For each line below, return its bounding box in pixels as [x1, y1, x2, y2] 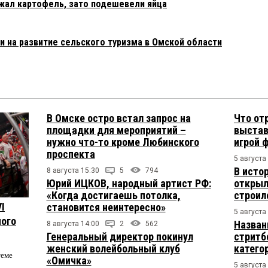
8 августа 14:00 [46, 220, 99, 229]
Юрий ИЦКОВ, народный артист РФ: [46, 177, 211, 190]
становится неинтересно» [46, 201, 166, 214]
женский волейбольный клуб [46, 242, 180, 255]
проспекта [46, 148, 95, 161]
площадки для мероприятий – [46, 124, 186, 137]
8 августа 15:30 [46, 166, 99, 175]
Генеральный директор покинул [46, 230, 193, 243]
